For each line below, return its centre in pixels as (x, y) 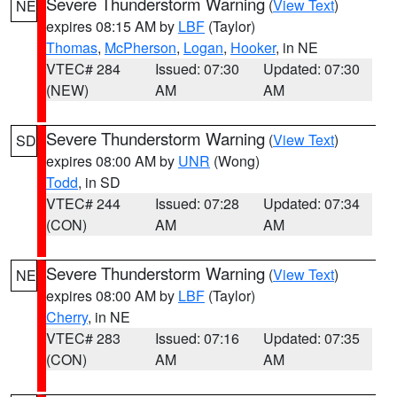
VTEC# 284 (83, 69)
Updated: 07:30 (312, 69)
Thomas (72, 47)
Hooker (253, 47)
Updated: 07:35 (312, 338)
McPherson (140, 47)
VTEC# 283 (83, 338)
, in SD (99, 182)
